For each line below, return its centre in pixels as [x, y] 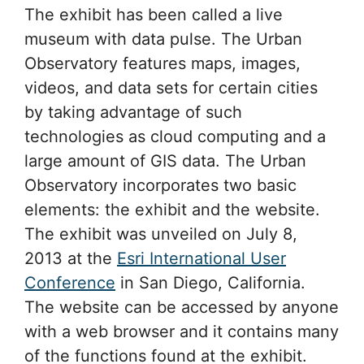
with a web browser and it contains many [182, 331]
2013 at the [71, 258]
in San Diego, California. [210, 282]
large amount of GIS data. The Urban [165, 160]
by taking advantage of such [133, 112]
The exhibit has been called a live [154, 14]
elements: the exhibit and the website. [172, 209]
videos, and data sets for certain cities [171, 87]
